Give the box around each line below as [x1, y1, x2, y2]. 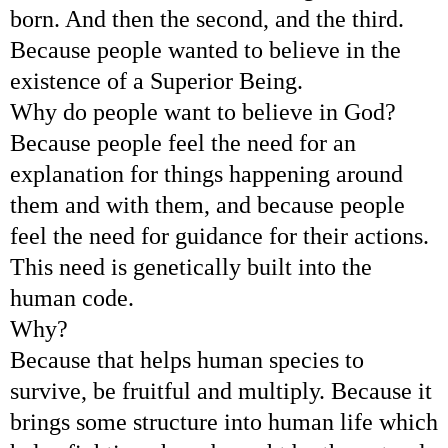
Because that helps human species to [10, 346, 364, 373]
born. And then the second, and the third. [10, 5, 404, 32]
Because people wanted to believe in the [10, 36, 401, 63]
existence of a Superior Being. [10, 67, 303, 94]
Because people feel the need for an [10, 129, 356, 156]
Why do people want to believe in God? [10, 98, 396, 125]
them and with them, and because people [10, 191, 405, 218]
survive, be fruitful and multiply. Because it [10, 377, 432, 404]
